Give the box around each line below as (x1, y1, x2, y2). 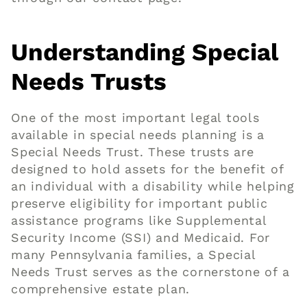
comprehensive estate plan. (11, 282, 191, 297)
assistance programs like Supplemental (11, 213, 267, 228)
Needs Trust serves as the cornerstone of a (11, 265, 290, 280)
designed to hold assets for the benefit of (11, 162, 284, 177)
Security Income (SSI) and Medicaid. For (11, 230, 271, 245)
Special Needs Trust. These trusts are (11, 145, 254, 160)
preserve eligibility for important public (11, 196, 268, 211)
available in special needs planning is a (11, 127, 265, 143)
